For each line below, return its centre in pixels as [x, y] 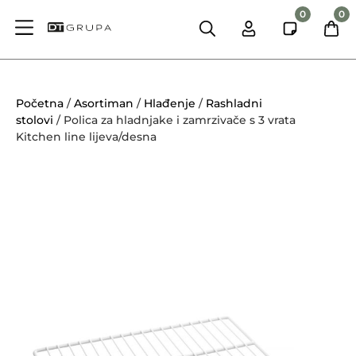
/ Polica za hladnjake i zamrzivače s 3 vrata [174, 120]
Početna [40, 103]
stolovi [35, 120]
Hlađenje [170, 103]
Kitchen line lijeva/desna [86, 136]
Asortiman [104, 103]
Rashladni [234, 103]
